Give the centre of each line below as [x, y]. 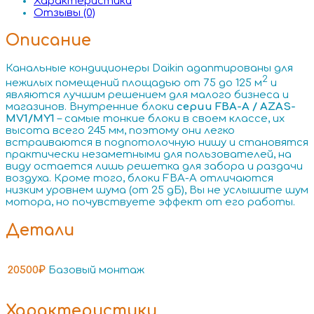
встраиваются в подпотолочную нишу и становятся [157, 143]
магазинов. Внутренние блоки [91, 107]
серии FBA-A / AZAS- [236, 107]
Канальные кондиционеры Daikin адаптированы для [149, 69]
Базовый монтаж [96, 271]
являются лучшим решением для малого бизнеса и [147, 95]
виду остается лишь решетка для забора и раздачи [154, 167]
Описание [48, 41]
